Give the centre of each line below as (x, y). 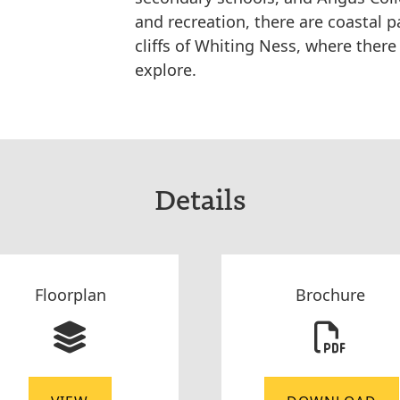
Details (200, 198)
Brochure (330, 295)
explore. (166, 70)
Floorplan (70, 295)
